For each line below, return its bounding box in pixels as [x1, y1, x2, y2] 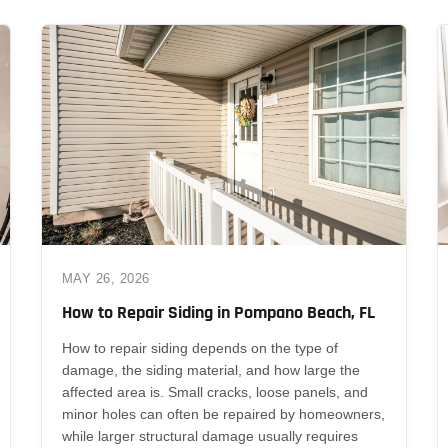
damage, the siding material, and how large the [61, 361, 360, 378]
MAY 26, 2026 [61, 270, 150, 286]
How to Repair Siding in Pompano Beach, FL [61, 300, 375, 324]
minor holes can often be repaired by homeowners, [61, 405, 385, 422]
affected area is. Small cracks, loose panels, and [61, 383, 368, 400]
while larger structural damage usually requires [61, 427, 358, 444]
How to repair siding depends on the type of [61, 339, 338, 356]
